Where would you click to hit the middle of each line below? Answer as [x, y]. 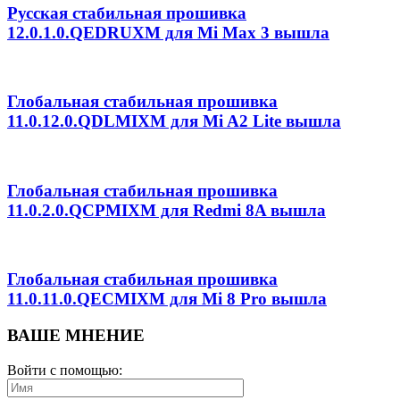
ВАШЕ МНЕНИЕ [76, 336]
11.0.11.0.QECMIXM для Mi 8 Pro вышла [167, 299]
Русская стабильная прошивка [127, 13]
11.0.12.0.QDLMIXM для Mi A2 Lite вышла [174, 121]
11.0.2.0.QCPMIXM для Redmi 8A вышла [167, 210]
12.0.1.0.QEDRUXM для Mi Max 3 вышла [168, 33]
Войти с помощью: [67, 370]
